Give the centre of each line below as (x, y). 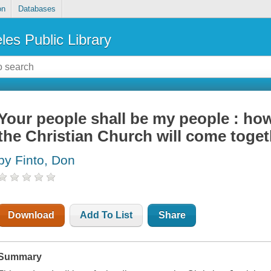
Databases (37, 9)
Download (31, 215)
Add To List (106, 215)
